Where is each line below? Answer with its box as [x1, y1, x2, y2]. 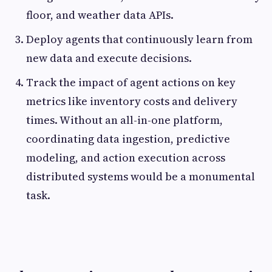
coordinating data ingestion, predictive [26, 131, 230, 146]
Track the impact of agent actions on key [26, 74, 236, 90]
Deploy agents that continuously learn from [26, 31, 253, 47]
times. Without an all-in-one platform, [26, 112, 223, 127]
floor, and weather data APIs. [26, 7, 174, 22]
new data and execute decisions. [26, 50, 192, 66]
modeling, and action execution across [26, 149, 225, 165]
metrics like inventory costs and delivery [26, 93, 237, 109]
